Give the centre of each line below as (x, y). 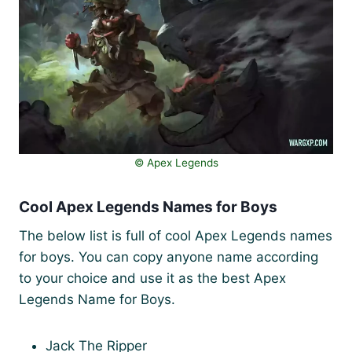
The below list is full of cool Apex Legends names (176, 236)
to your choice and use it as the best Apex (152, 278)
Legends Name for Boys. (97, 299)
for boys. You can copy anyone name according (169, 257)
